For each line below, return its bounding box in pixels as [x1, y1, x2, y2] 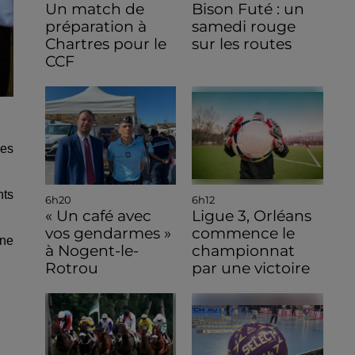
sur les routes [192, 34, 292, 53]
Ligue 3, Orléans [192, 206, 312, 225]
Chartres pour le [44, 34, 166, 53]
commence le [192, 223, 296, 242]
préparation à [44, 17, 147, 36]
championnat [192, 241, 296, 260]
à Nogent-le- [44, 241, 139, 260]
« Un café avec [44, 206, 151, 225]
